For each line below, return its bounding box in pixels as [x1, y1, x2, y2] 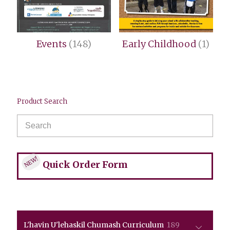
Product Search [17, 97, 67, 106]
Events [36, 37, 69, 50]
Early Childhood [122, 37, 199, 50]
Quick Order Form [43, 159, 128, 171]
